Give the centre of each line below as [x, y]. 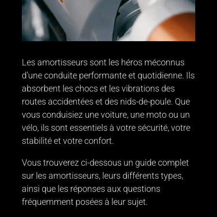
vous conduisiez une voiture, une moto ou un [106, 114]
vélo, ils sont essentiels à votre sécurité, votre [106, 127]
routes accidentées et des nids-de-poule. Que [106, 101]
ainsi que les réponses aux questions [91, 188]
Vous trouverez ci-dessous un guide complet [105, 162]
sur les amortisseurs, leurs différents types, [102, 175]
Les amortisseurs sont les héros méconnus [103, 62]
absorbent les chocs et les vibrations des [98, 88]
